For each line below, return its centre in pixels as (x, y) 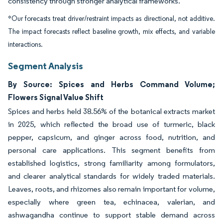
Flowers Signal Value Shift (56, 97)
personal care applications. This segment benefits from (111, 150)
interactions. (25, 45)
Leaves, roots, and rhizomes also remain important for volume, (111, 189)
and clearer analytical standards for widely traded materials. (111, 176)
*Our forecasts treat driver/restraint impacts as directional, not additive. (111, 19)
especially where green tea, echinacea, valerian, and (111, 202)
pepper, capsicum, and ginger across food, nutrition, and (111, 137)
